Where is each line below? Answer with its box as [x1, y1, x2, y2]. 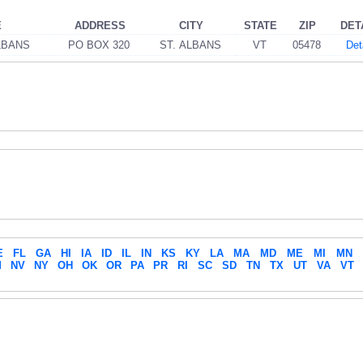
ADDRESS [74, 19, 126, 32]
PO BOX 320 [68, 38, 130, 51]
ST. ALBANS [159, 38, 221, 51]
